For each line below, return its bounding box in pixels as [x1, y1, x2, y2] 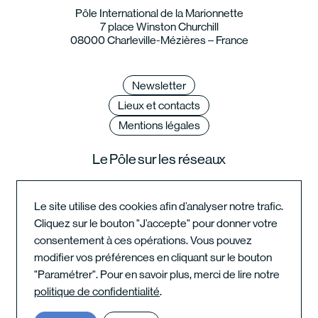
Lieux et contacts [118, 98, 200, 112]
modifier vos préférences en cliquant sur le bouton [34, 250, 272, 264]
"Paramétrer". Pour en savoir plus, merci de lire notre [34, 267, 280, 281]
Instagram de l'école [101, 281, 217, 298]
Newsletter [132, 78, 186, 92]
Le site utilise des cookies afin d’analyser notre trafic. [34, 199, 283, 213]
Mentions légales [118, 119, 200, 133]
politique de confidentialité [34, 284, 160, 298]
